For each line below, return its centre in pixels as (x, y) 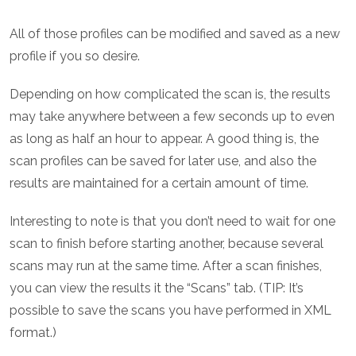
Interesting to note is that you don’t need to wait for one (172, 222)
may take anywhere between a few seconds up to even (172, 117)
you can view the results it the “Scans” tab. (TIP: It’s (157, 288)
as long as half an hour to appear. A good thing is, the (164, 139)
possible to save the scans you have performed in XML (170, 311)
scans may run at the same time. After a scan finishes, (166, 266)
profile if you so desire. (75, 56)
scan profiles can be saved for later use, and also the (163, 161)
